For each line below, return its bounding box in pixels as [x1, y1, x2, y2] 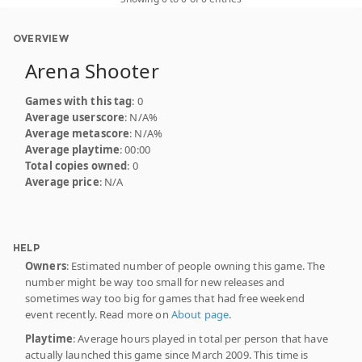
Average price [25, 174, 99, 189]
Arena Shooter [25, 57, 159, 84]
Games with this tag [25, 93, 133, 108]
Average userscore [25, 109, 125, 124]
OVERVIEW [13, 32, 69, 44]
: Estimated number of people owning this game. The [65, 258, 326, 273]
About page [170, 306, 229, 322]
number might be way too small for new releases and [25, 274, 285, 289]
